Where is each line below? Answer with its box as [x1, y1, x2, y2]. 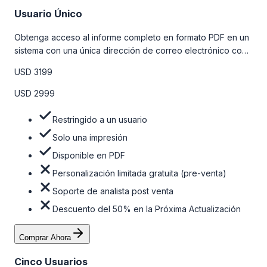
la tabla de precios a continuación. [14, 72, 149, 82]
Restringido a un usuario [52, 114, 147, 125]
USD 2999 [14, 88, 55, 99]
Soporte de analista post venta [52, 186, 173, 197]
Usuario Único [14, 7, 82, 20]
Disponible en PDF [52, 150, 125, 161]
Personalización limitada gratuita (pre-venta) [52, 168, 226, 179]
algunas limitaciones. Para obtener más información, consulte [14, 58, 253, 69]
